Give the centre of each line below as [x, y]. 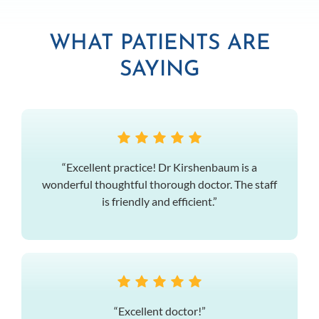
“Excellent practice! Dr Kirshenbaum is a [159, 167]
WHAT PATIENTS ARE [159, 43]
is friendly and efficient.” [159, 201]
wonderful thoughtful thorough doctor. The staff [159, 184]
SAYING [159, 70]
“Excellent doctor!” [159, 310]
